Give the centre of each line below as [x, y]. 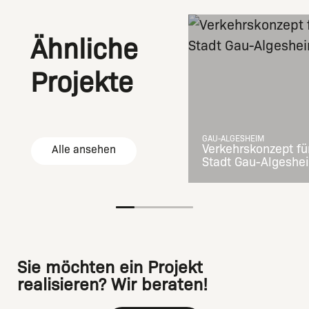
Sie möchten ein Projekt [110, 267]
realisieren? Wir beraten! [112, 284]
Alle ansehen [84, 150]
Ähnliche [84, 49]
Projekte [81, 82]
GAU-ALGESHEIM [233, 138]
